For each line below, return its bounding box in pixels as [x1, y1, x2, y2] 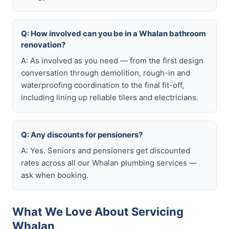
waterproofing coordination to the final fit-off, [21, 80, 184, 90]
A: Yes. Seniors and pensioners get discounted [21, 146, 190, 155]
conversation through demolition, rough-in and [21, 68, 190, 78]
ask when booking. [21, 170, 88, 180]
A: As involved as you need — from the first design [21, 56, 203, 65]
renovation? [21, 40, 65, 50]
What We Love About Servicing [12, 205, 184, 218]
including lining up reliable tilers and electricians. [21, 93, 198, 102]
